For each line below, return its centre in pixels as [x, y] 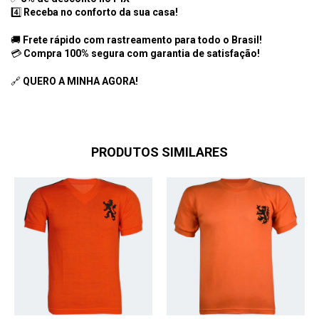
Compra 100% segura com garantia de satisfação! [142, 54]
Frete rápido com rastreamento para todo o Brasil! [142, 40]
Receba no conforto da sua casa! [101, 12]
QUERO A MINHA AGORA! [80, 82]
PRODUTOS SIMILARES [159, 152]
